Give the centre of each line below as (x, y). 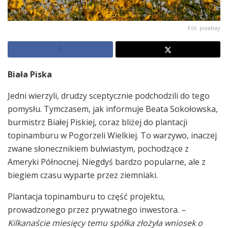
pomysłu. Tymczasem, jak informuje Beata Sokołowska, (113, 109)
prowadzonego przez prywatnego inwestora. (94, 209)
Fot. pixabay (204, 27)
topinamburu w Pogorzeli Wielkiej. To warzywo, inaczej (112, 135)
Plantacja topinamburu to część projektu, (86, 196)
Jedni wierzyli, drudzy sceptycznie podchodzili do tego (109, 95)
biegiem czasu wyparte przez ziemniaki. (83, 175)
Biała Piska (30, 74)
